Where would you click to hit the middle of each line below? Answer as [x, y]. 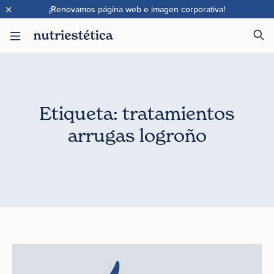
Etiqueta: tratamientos [137, 113]
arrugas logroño [137, 135]
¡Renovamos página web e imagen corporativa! [137, 9]
